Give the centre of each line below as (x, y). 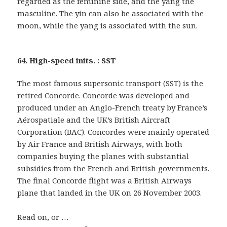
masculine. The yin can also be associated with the (111, 13)
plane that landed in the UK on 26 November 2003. (110, 193)
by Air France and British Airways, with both (100, 144)
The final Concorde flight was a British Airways (105, 181)
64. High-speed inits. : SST (67, 61)
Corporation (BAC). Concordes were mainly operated (113, 132)
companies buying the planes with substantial (103, 156)
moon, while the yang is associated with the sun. (108, 26)
